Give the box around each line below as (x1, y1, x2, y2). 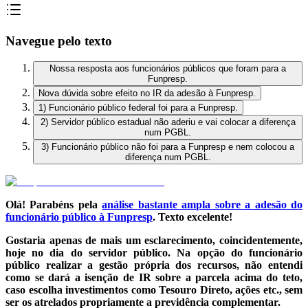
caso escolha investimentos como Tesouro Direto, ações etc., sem (5, 284, 302, 296)
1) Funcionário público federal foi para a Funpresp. (38, 102, 238, 113)
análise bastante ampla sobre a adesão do (102, 199, 303, 211)
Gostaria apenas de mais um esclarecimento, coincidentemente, (5, 234, 302, 247)
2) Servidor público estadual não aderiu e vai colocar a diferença (40, 117, 296, 128)
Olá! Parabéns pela (5, 199, 102, 211)
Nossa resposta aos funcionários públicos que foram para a (49, 63, 286, 74)
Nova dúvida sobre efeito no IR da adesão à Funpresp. (38, 88, 256, 99)
